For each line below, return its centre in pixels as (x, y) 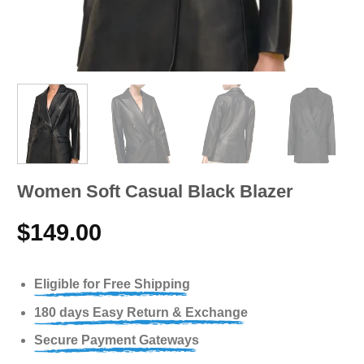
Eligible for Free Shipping (112, 284)
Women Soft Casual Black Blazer (155, 192)
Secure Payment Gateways (116, 340)
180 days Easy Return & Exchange (141, 312)
